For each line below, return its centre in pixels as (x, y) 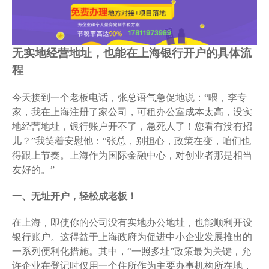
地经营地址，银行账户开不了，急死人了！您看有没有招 (132, 126)
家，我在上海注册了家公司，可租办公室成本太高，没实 (132, 112)
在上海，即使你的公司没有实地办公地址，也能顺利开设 (132, 222)
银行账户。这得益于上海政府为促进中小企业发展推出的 (132, 237)
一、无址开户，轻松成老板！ (74, 196)
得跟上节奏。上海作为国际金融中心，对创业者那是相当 (132, 155)
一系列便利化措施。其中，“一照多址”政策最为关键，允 (131, 251)
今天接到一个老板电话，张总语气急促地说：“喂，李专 (129, 97)
